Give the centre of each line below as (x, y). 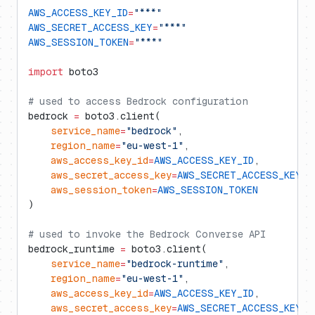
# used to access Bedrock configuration (138, 101)
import (46, 72)
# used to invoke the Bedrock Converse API (147, 234)
